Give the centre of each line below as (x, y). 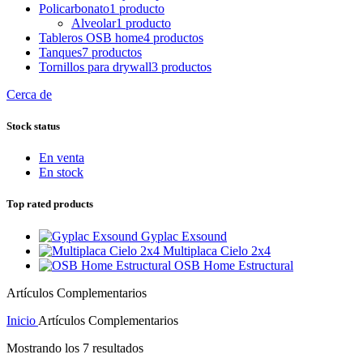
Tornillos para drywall (95, 66)
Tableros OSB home (91, 37)
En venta (62, 158)
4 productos (173, 37)
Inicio (22, 320)
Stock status (33, 126)
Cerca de (29, 94)
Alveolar (94, 23)
